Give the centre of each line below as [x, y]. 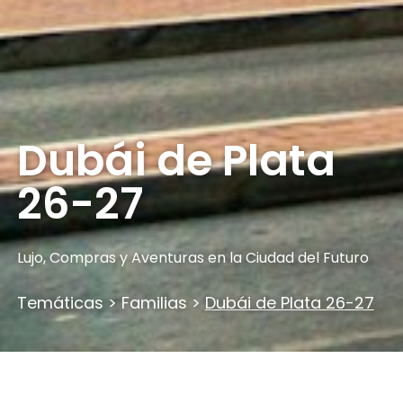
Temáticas [60, 303]
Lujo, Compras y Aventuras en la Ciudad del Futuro [193, 258]
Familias [154, 303]
